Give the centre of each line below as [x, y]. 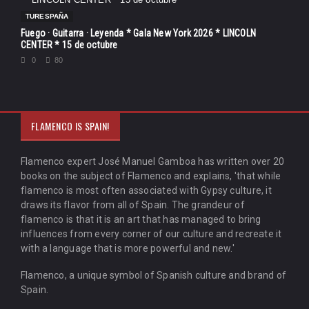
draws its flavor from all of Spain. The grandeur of [133, 205]
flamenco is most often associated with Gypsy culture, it [146, 191]
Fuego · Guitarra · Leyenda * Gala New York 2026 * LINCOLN [138, 33]
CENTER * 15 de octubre [69, 45]
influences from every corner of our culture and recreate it [151, 234]
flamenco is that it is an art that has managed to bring [141, 220]
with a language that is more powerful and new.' [128, 249]
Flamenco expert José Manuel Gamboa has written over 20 [153, 162]
